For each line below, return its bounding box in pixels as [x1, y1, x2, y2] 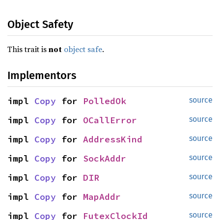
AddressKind [83, 134, 142, 145]
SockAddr [83, 153, 126, 164]
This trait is [7, 44, 49, 55]
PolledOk [83, 95, 126, 107]
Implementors [7, 69, 76, 82]
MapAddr [83, 191, 121, 202]
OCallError [83, 114, 137, 126]
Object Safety [7, 18, 73, 31]
